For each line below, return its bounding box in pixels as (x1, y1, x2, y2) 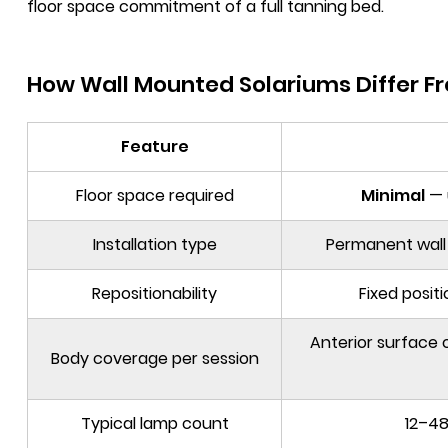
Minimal (360, 184, 425, 207)
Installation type (92, 233, 217, 256)
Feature (120, 135, 189, 158)
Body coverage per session (50, 347, 259, 370)
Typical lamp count (80, 412, 229, 435)
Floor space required (75, 184, 234, 207)
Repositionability (92, 282, 217, 305)
